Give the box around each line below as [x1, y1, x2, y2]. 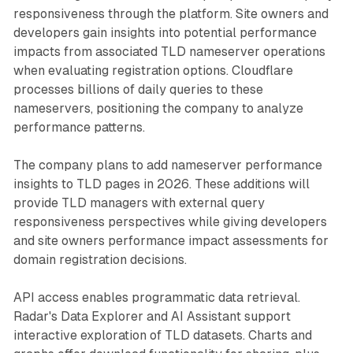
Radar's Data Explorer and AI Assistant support [13, 308, 291, 324]
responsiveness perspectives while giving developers [13, 214, 327, 229]
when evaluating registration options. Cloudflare [13, 62, 293, 78]
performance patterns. [13, 119, 145, 135]
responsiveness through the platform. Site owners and [13, 6, 329, 21]
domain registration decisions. [13, 251, 187, 267]
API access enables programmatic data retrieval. [13, 289, 300, 305]
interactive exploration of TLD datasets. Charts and [13, 327, 312, 343]
